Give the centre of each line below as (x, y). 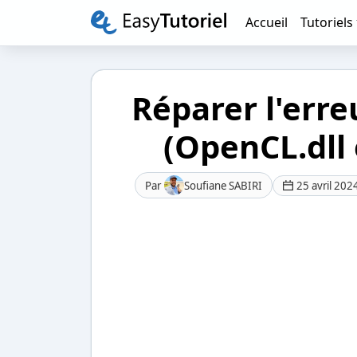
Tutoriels (327, 23)
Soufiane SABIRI (223, 185)
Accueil (267, 23)
